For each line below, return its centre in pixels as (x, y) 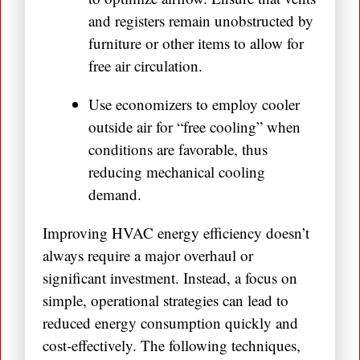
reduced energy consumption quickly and (170, 323)
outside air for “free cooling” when (194, 127)
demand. (115, 194)
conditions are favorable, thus (178, 149)
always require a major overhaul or (148, 256)
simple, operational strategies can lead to (166, 301)
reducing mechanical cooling (177, 172)
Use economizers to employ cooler (194, 104)
